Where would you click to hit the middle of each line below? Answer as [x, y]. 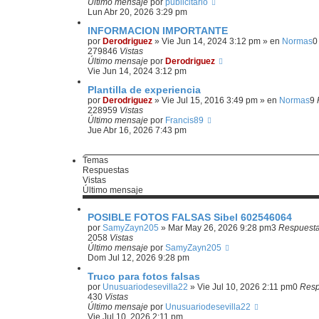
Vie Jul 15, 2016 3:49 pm [210, 100]
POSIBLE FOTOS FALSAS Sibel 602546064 [190, 217]
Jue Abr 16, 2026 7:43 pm [137, 130]
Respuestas [106, 170]
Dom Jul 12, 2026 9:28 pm [138, 258]
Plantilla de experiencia [144, 90]
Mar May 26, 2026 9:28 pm [220, 228]
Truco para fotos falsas [144, 276]
